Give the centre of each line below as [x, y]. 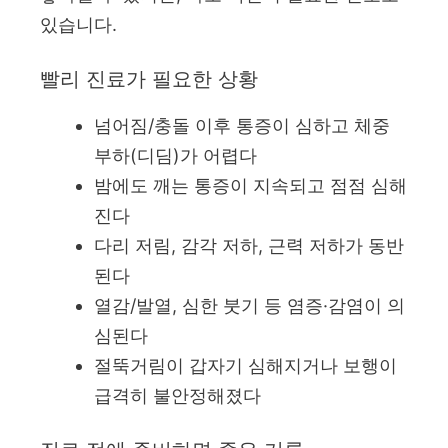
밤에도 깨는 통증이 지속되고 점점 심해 [250, 185]
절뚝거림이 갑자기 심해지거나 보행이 [245, 365]
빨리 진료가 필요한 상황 [149, 78]
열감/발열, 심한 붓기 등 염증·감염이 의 [249, 305]
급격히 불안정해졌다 [177, 395]
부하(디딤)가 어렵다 [175, 155]
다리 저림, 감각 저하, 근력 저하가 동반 [249, 245]
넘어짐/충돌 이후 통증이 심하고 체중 [242, 125]
